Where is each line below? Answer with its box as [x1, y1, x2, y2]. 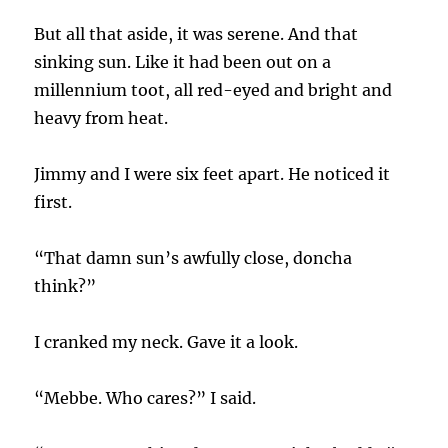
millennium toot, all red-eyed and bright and [34, 80, 393, 101]
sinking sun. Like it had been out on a [34, 52, 332, 73]
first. [34, 192, 73, 213]
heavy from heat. [34, 108, 169, 129]
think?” [34, 276, 97, 297]
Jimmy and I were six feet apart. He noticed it [34, 164, 391, 185]
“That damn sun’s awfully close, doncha [34, 248, 353, 269]
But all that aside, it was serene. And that [34, 24, 359, 45]
